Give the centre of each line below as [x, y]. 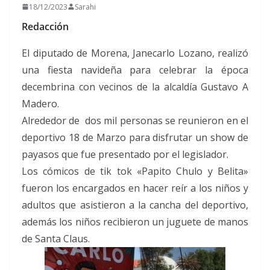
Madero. [40, 103]
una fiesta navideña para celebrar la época [135, 70]
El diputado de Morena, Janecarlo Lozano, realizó [135, 53]
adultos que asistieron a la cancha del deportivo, [135, 205]
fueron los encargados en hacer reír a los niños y [135, 188]
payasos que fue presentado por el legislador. [125, 154]
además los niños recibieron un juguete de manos [135, 221]
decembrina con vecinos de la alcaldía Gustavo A [135, 86]
